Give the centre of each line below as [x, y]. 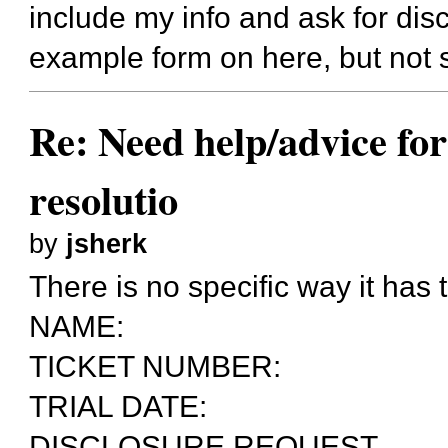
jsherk [107, 243]
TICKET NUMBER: [155, 366]
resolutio [104, 199]
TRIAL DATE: [118, 406]
